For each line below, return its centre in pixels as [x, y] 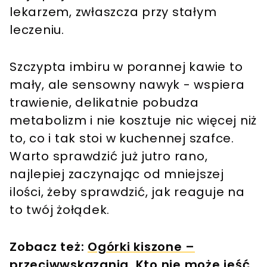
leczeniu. [37, 30]
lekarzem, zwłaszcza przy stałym [113, 12]
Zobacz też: [49, 247]
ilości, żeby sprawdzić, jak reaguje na [127, 192]
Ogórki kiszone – [141, 247]
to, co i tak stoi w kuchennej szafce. [122, 139]
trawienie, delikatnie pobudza [104, 103]
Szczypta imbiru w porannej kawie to [126, 67]
